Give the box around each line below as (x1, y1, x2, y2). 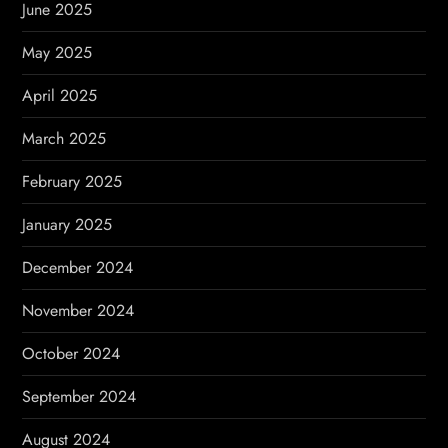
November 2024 (22, 299, 135, 322)
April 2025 (22, 84, 98, 107)
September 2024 (22, 385, 137, 408)
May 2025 (22, 41, 93, 64)
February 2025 (22, 170, 123, 193)
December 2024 (22, 256, 134, 279)
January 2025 (22, 213, 113, 236)
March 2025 (22, 127, 107, 150)
